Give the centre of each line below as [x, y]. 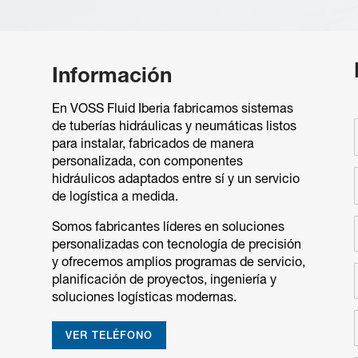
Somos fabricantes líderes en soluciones [168, 227]
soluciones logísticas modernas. [144, 298]
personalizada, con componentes [147, 162]
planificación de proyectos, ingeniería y [164, 280]
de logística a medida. [115, 197]
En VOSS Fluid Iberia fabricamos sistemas [172, 109]
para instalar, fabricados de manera [153, 144]
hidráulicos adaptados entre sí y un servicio [175, 179]
